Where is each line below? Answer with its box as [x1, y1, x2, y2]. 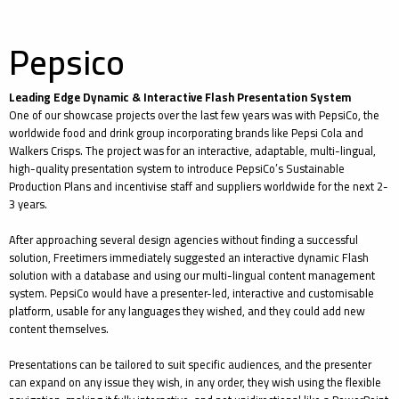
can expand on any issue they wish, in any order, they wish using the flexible [9, 371, 381, 393]
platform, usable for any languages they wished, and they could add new [9, 300, 365, 322]
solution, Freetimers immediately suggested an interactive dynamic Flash [9, 247, 369, 268]
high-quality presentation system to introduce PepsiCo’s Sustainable [9, 158, 345, 179]
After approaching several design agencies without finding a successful [9, 229, 358, 250]
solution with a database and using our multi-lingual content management [9, 265, 375, 286]
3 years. [9, 193, 47, 215]
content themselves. [9, 318, 109, 339]
